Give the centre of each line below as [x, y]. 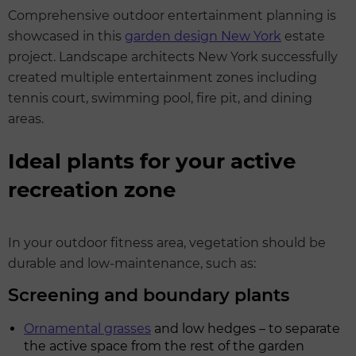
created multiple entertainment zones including [163, 78]
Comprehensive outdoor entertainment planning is [172, 16]
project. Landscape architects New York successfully [173, 57]
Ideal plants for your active [152, 162]
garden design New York [203, 37]
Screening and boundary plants [149, 296]
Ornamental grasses [87, 329]
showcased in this [66, 37]
